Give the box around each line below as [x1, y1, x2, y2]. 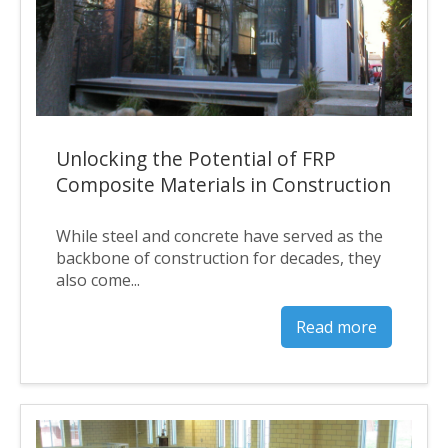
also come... [56, 269, 140, 292]
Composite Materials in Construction [56, 171, 391, 199]
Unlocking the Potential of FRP [56, 145, 336, 173]
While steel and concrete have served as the [56, 225, 383, 248]
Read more [296, 316, 377, 339]
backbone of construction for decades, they [56, 247, 381, 270]
